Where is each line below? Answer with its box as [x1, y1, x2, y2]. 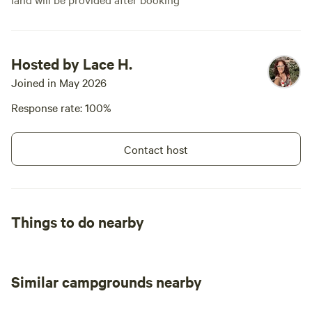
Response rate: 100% [11, 100, 111, 115]
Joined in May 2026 [11, 75, 107, 90]
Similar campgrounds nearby [11, 272, 202, 291]
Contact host [124, 141, 188, 157]
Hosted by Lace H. [11, 54, 132, 73]
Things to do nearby [11, 212, 144, 231]
